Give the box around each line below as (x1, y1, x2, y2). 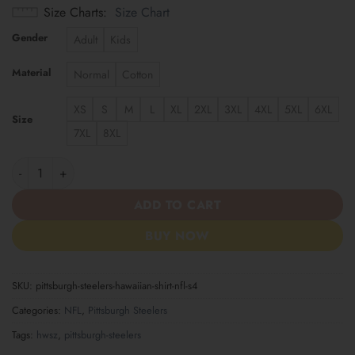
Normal (74, 67, 109, 83)
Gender (12, 30, 48, 46)
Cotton (122, 67, 153, 83)
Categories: (12, 303, 64, 319)
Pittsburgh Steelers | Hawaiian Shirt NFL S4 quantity (11, 157, 291, 174)
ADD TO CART (133, 195, 222, 214)
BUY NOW (145, 226, 210, 245)
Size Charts (44, 3, 103, 22)
